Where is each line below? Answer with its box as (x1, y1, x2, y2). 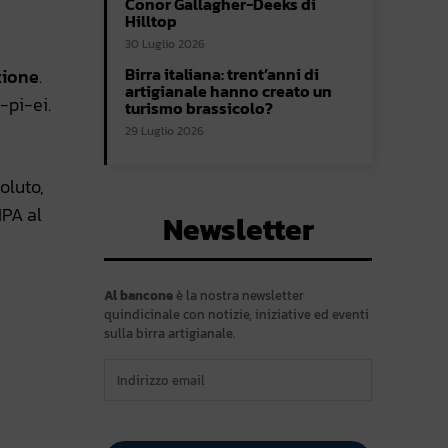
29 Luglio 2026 (125, 122, 204, 141)
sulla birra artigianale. (104, 324, 235, 344)
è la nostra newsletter (173, 286, 304, 306)
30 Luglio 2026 (125, 35, 205, 54)
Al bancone (104, 286, 173, 306)
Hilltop (125, 9, 177, 34)
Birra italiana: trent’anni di (125, 62, 319, 87)
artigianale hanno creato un (125, 79, 332, 104)
